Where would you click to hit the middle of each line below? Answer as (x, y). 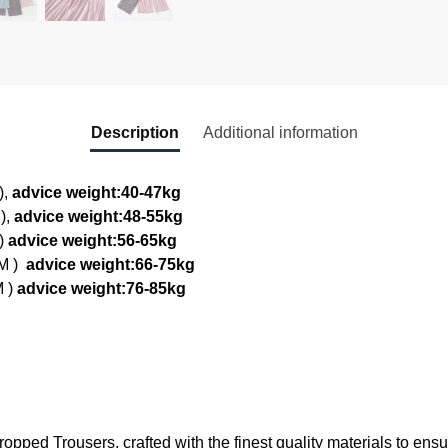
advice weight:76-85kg (101, 288)
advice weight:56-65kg (92, 240)
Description (134, 132)
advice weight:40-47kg (96, 192)
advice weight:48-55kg (98, 216)
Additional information (280, 132)
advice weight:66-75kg (110, 264)
